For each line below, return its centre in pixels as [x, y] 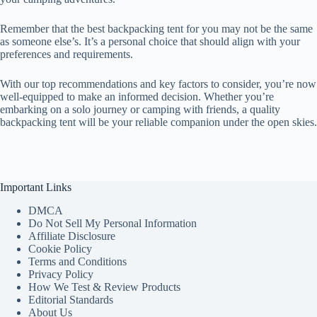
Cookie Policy [60, 249]
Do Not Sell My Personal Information [113, 224]
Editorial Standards [71, 300]
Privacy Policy [61, 275]
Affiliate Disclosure [72, 236]
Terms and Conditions [77, 262]
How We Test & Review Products [104, 287]
